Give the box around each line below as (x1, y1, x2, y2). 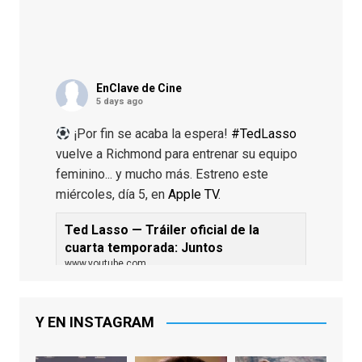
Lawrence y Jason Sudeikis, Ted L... (64, 293, 264, 308)
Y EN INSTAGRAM (35, 314, 154, 330)
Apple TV (167, 187, 218, 202)
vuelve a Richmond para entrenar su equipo (55, 146, 297, 162)
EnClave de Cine (95, 82, 182, 95)
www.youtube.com (64, 258, 146, 269)
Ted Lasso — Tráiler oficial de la (64, 222, 259, 238)
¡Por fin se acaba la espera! (70, 126, 232, 141)
